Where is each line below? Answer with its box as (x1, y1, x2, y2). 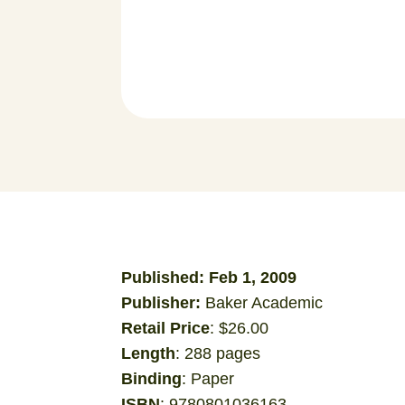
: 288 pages (175, 344, 261, 363)
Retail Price (121, 318, 211, 337)
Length (121, 344, 176, 363)
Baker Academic (205, 293, 324, 312)
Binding (121, 369, 183, 388)
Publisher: (121, 293, 206, 312)
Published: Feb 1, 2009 (121, 268, 297, 287)
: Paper (182, 369, 235, 388)
